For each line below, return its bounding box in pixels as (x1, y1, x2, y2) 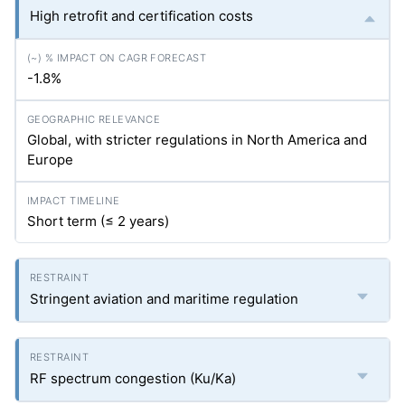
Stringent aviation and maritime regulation (30, 290, 298, 307)
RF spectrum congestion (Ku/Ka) (30, 370, 236, 387)
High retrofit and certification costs (30, 7, 253, 24)
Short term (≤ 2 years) (27, 212, 169, 230)
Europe (27, 151, 73, 168)
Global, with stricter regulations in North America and (27, 131, 367, 148)
